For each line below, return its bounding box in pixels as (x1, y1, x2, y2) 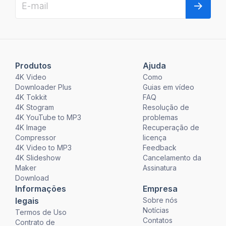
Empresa (143, 184, 178, 194)
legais (15, 196, 39, 206)
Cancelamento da (143, 153, 202, 162)
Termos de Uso (15, 208, 67, 217)
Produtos (15, 61, 51, 71)
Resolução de (143, 103, 190, 112)
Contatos (143, 216, 173, 225)
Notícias (143, 206, 169, 215)
